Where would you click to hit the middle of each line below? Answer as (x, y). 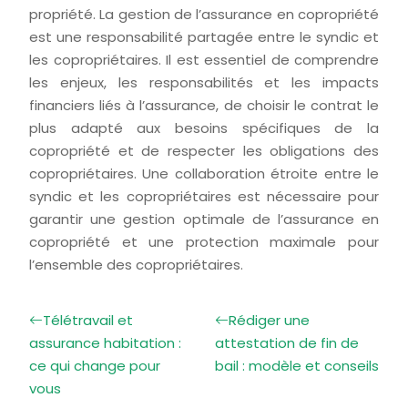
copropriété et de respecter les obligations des (204, 151)
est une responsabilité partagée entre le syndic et (204, 37)
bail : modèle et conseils (297, 366)
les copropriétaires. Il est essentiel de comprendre (204, 60)
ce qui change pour (95, 366)
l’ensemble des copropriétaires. (136, 265)
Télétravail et (88, 320)
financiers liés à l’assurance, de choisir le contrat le (204, 105)
